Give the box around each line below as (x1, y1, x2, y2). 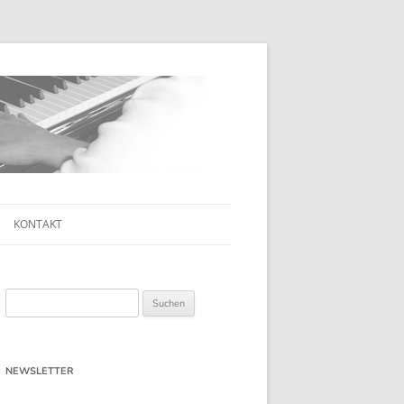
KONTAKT (14, 216, 62, 232)
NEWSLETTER (5, 364, 74, 378)
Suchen (5, 290, 42, 307)
